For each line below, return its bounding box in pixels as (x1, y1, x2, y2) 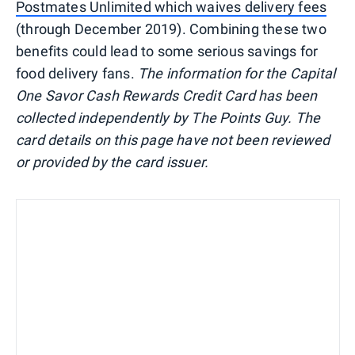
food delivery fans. (16, 64, 138, 82)
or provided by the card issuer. (16, 153, 209, 170)
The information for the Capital (138, 64, 336, 82)
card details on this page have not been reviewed (16, 131, 330, 148)
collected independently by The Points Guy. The (16, 109, 321, 126)
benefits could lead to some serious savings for (16, 42, 319, 59)
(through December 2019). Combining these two (16, 20, 326, 37)
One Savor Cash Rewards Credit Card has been (16, 86, 318, 104)
